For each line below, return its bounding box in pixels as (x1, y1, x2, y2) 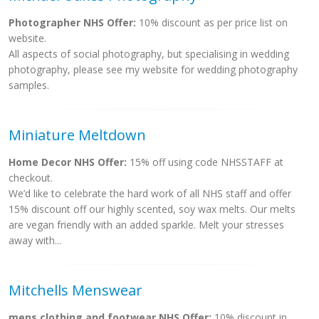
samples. (9, 78, 49, 92)
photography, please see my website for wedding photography (9, 63, 298, 76)
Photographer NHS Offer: (9, 16, 136, 29)
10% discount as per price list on (136, 16, 288, 29)
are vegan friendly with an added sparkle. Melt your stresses (9, 218, 284, 231)
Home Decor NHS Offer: (9, 155, 127, 169)
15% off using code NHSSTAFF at (127, 155, 283, 169)
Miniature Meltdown (9, 125, 146, 145)
